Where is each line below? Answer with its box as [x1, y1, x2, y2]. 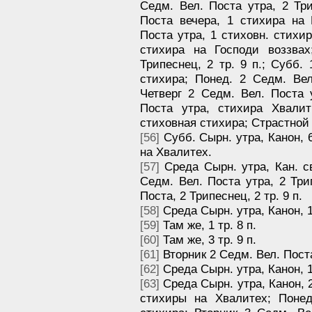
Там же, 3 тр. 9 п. [159, 233, 256, 247]
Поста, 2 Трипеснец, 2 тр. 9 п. [140, 189, 302, 203]
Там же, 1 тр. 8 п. [159, 218, 256, 233]
